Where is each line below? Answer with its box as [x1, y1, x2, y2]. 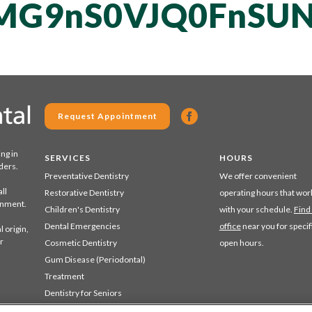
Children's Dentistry [45, 204, 120, 214]
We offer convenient [219, 171, 297, 181]
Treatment [45, 271, 84, 281]
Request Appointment [57, 111, 157, 121]
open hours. [219, 237, 264, 248]
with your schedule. [219, 204, 294, 214]
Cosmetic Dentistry [45, 237, 117, 248]
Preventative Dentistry [45, 171, 129, 181]
